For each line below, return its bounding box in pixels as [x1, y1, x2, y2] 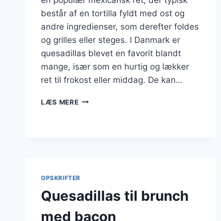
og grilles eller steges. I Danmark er [41, 35, 180, 45]
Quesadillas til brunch [41, 187, 188, 204]
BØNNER [78, 116, 109, 124]
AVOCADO [78, 137, 115, 145]
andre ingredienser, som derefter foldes [41, 21, 199, 32]
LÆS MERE [41, 98, 79, 106]
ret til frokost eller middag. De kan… [41, 74, 183, 85]
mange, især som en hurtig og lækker [41, 61, 189, 72]
